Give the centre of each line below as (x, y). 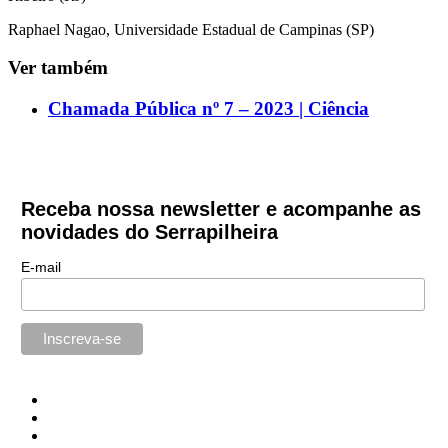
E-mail (40, 266)
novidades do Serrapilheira (149, 231)
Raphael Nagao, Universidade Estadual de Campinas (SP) (191, 29)
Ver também (58, 68)
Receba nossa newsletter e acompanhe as (220, 208)
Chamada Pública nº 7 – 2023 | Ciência (208, 108)
